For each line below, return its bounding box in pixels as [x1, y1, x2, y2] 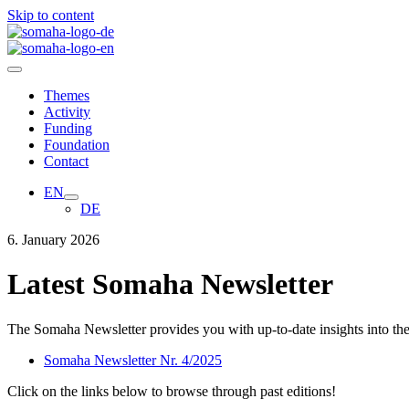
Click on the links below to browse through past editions [7, 383, 331, 399]
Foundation [44, 137, 110, 152]
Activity [44, 104, 90, 120]
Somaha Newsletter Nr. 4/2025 [44, 351, 222, 368]
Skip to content [7, 7, 94, 23]
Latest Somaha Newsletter [7, 267, 333, 301]
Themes [44, 88, 89, 103]
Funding [44, 121, 92, 136]
